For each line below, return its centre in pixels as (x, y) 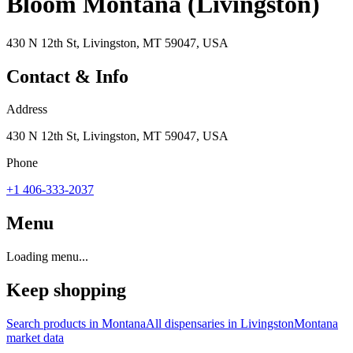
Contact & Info (67, 76)
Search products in (54, 324)
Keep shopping (66, 290)
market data (35, 338)
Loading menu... (47, 257)
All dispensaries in (193, 324)
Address (27, 110)
